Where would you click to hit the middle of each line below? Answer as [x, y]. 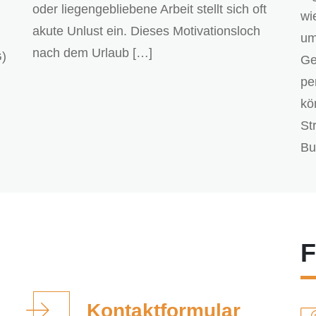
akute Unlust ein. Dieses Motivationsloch [146, 31]
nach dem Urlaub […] [92, 53]
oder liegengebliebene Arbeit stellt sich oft [150, 10]
